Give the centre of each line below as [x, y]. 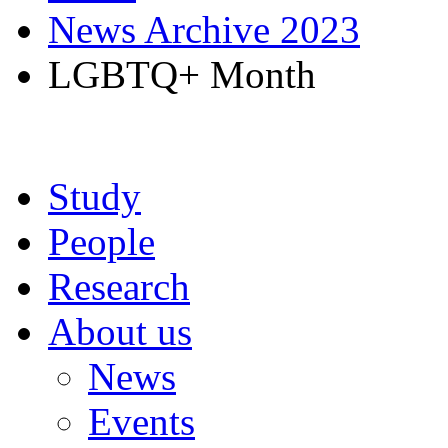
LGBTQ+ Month [182, 74]
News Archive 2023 [204, 29]
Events [141, 421]
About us [120, 331]
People [101, 241]
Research [119, 286]
